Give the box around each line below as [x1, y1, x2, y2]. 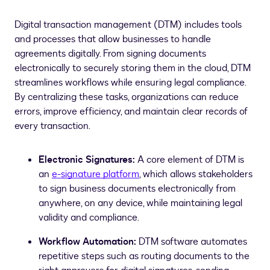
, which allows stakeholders [139, 168, 253, 181]
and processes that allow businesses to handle [14, 33, 211, 46]
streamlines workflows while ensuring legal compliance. [14, 76, 246, 89]
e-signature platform [52, 168, 139, 181]
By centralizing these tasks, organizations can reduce [14, 90, 239, 104]
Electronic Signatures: [39, 153, 137, 166]
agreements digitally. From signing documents [14, 47, 206, 60]
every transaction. [14, 119, 90, 133]
